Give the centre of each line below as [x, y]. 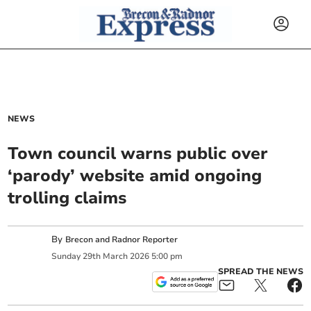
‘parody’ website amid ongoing [135, 176]
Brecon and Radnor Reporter [122, 240]
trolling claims [67, 198]
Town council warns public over [138, 153]
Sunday [66, 256]
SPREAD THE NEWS [260, 271]
